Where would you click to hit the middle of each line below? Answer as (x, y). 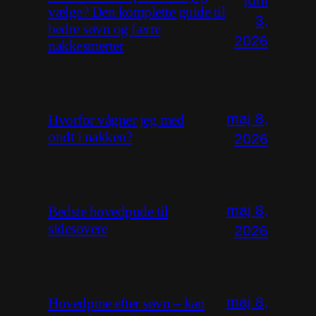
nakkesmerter (86, 45)
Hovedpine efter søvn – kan (126, 303)
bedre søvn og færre (104, 28)
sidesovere (78, 228)
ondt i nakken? (90, 137)
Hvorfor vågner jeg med (116, 120)
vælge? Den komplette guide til (136, 11)
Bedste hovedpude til (108, 211)
